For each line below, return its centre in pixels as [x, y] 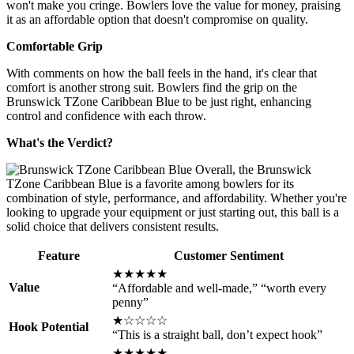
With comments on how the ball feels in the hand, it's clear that [162, 73]
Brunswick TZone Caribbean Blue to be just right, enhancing [159, 102]
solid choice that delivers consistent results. [113, 227]
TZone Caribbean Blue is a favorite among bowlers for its [150, 184]
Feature [59, 256]
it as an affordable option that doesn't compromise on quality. [157, 20]
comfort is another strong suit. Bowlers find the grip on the [152, 88]
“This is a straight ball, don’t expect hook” [217, 335]
